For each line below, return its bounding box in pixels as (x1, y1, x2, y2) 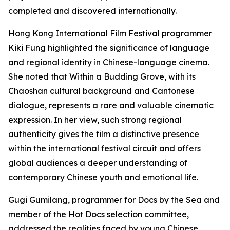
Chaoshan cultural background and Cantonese (8, 86, 195, 96)
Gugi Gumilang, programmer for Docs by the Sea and (8, 195, 220, 205)
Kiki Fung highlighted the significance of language (8, 43, 209, 53)
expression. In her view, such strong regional (8, 114, 182, 125)
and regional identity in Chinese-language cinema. (8, 57, 209, 67)
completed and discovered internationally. (8, 6, 177, 16)
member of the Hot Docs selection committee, (8, 209, 189, 219)
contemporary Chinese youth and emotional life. (8, 172, 198, 182)
